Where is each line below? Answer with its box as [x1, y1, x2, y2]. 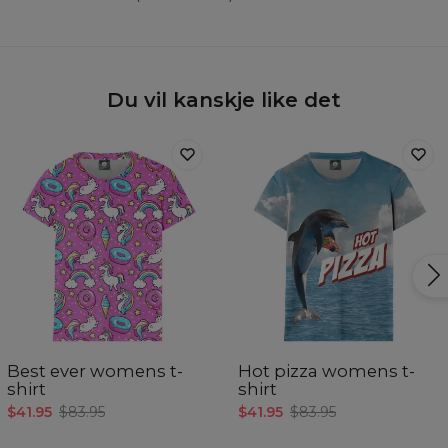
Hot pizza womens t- [238, 361, 415, 382]
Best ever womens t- [7, 361, 183, 382]
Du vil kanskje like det [107, 87, 341, 112]
